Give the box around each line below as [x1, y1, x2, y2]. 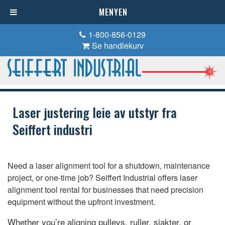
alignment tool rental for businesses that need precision [8, 184, 203, 196]
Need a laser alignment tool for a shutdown [8, 160, 160, 172]
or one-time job [36, 172, 89, 184]
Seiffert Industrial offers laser [95, 172, 197, 184]
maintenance [164, 160, 210, 172]
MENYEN [98, 6, 128, 18]
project [8, 172, 32, 184]
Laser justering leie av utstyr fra [13, 102, 177, 123]
